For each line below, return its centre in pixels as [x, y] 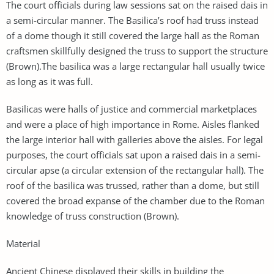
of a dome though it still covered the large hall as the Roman [133, 35]
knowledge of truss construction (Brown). [93, 216]
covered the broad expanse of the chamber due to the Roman [135, 200]
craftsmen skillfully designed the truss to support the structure [137, 50]
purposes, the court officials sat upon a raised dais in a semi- [133, 154]
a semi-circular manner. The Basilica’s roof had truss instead [132, 20]
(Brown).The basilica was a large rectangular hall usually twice [135, 66]
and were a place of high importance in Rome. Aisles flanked [133, 124]
